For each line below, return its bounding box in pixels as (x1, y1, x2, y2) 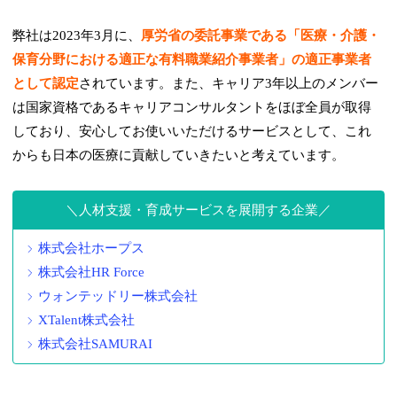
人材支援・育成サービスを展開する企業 (79, 203, 318, 218)
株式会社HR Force (38, 265, 145, 280)
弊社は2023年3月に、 (12, 28, 142, 43)
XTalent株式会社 (38, 313, 136, 328)
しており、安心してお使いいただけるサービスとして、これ (12, 124, 372, 139)
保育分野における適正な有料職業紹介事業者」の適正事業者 (12, 52, 372, 67)
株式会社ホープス (38, 241, 145, 256)
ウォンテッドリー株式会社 (38, 289, 198, 304)
